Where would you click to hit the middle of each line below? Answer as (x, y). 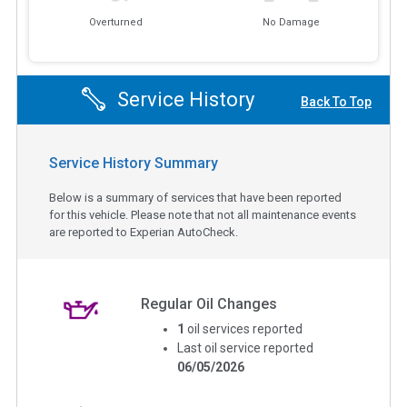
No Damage (291, 23)
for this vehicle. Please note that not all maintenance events (203, 214)
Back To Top (336, 102)
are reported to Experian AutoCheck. (144, 232)
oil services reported (245, 328)
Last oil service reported (246, 347)
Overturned (116, 23)
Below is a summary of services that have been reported (195, 197)
